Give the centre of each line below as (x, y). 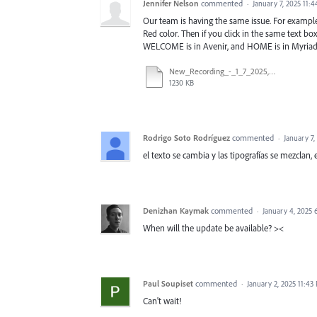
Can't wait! (162, 300)
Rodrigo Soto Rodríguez (186, 137)
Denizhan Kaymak (176, 210)
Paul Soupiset (168, 283)
